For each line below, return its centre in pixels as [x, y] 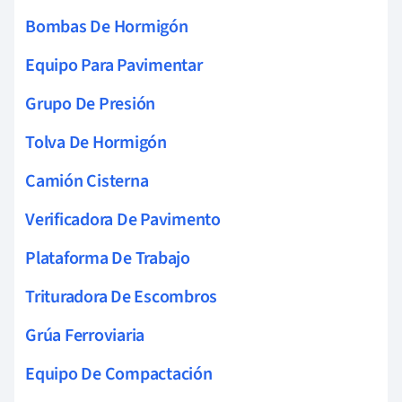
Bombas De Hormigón [107, 26]
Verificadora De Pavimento [123, 219]
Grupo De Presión [91, 104]
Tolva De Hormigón [96, 142]
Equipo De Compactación [119, 374]
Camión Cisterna [87, 181]
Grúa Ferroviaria [85, 335]
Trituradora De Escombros [122, 297]
